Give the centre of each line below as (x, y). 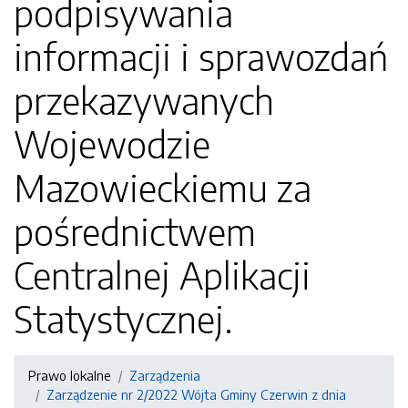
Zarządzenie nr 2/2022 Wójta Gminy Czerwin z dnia (196, 394)
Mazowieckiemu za (163, 188)
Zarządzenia (165, 375)
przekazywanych (144, 100)
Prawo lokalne (70, 375)
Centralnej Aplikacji (162, 275)
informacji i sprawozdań (201, 56)
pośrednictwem (135, 231)
